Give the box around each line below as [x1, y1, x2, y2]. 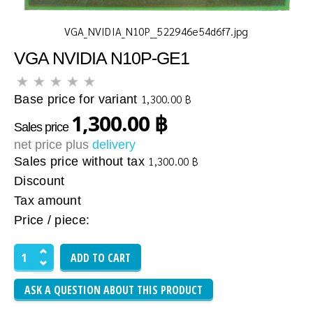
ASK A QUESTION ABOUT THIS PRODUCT [24, 282, 203, 298]
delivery [92, 138, 136, 152]
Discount [14, 174, 65, 189]
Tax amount [14, 194, 81, 208]
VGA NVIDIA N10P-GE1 [14, 48, 189, 68]
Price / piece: [14, 213, 90, 228]
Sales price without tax [14, 154, 149, 169]
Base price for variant [14, 92, 141, 107]
